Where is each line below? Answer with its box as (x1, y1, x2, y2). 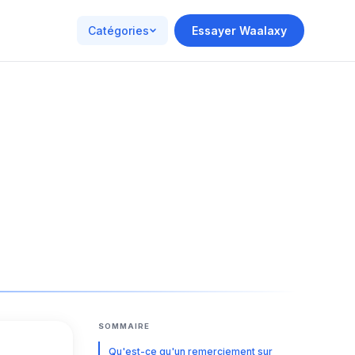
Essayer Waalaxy (192, 24, 287, 37)
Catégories (88, 24, 149, 37)
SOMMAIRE (98, 322, 150, 330)
